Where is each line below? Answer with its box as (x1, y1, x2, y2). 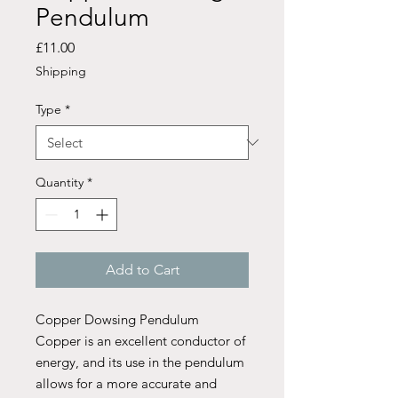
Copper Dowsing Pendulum (36, 310, 199, 328)
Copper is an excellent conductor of (36, 331, 245, 349)
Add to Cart (105, 260, 179, 278)
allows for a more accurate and (36, 374, 217, 392)
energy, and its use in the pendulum (36, 353, 244, 370)
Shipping (36, 62, 86, 79)
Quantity (36, 173, 84, 190)
